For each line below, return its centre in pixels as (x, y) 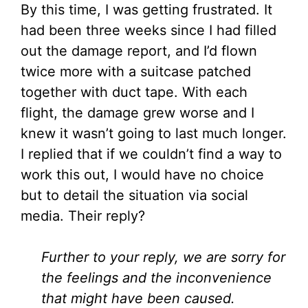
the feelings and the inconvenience (156, 278)
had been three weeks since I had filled (148, 31)
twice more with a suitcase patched (136, 72)
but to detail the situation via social (134, 196)
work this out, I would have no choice (142, 175)
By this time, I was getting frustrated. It (146, 10)
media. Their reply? (83, 216)
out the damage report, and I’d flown (139, 51)
